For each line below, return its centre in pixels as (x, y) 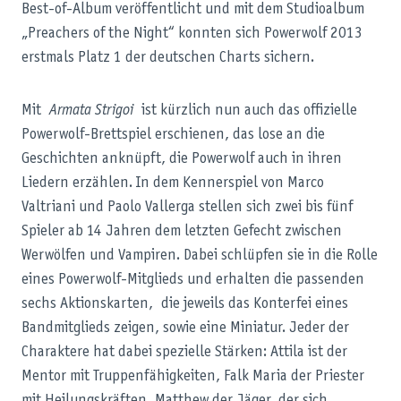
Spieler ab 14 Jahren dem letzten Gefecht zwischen (182, 231)
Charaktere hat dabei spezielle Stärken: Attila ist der (184, 352)
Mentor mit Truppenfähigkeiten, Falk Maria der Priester (193, 376)
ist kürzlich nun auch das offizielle (245, 111)
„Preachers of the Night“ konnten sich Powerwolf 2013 (192, 34)
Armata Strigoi (91, 111)
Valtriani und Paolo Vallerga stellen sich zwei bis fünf (187, 207)
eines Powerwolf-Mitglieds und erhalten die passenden (193, 280)
